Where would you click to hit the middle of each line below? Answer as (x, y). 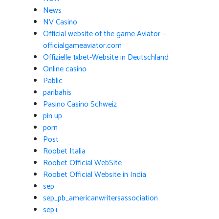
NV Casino (60, 22)
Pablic (53, 81)
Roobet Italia (64, 151)
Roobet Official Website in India (95, 175)
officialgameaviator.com (82, 46)
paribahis (57, 93)
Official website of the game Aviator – (104, 34)
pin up (53, 116)
